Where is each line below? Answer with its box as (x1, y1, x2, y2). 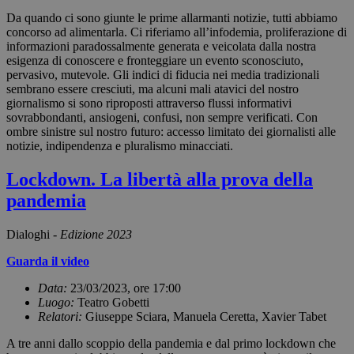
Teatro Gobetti (77, 296, 149, 310)
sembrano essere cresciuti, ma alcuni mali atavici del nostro (6, 82, 299, 96)
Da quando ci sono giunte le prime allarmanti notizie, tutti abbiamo (6, 11, 337, 25)
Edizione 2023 (60, 228, 132, 242)
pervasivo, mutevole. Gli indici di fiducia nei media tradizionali (6, 68, 319, 82)
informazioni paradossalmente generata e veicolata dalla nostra (6, 40, 316, 54)
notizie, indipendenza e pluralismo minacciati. (6, 139, 233, 153)
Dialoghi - (6, 228, 60, 242)
